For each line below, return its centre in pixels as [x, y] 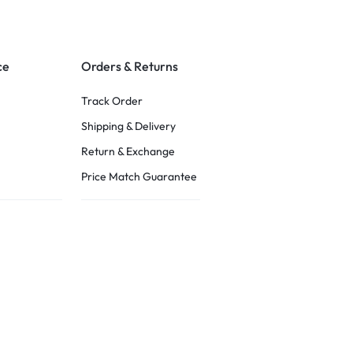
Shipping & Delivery [129, 126]
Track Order [112, 101]
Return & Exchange [128, 151]
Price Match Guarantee [139, 176]
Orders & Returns [130, 66]
